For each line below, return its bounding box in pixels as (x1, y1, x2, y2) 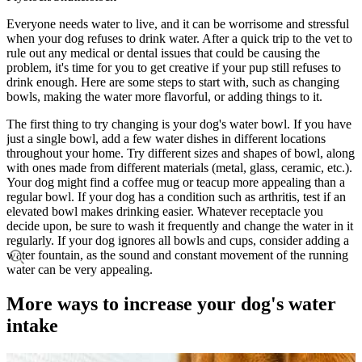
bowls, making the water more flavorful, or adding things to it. (6, 89, 322, 103)
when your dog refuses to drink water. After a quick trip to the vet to (6, 31, 352, 45)
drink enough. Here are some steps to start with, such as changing (6, 74, 339, 89)
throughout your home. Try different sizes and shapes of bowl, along (6, 145, 355, 160)
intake (6, 314, 58, 336)
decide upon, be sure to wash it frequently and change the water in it (6, 218, 353, 233)
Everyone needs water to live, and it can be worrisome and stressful (6, 16, 349, 31)
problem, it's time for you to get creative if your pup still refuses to (6, 60, 341, 74)
